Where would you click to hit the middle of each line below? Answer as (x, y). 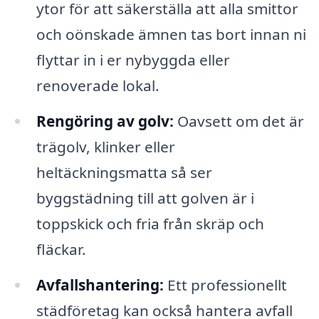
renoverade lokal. (98, 86)
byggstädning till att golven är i (145, 198)
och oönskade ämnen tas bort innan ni (171, 35)
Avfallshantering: (100, 284)
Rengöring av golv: (105, 121)
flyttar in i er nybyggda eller (133, 60)
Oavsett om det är (239, 121)
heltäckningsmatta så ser (124, 173)
